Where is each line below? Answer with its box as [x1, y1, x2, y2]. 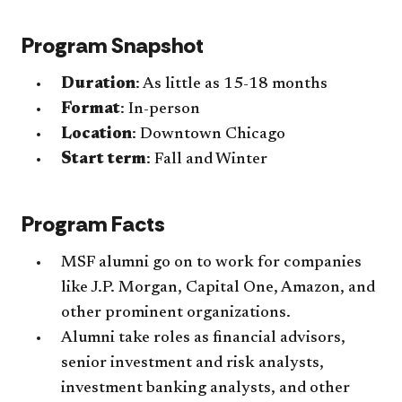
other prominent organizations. [61, 304, 291, 321]
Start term [61, 151, 146, 168]
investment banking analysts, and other [61, 380, 350, 397]
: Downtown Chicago [132, 126, 285, 143]
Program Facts [22, 209, 165, 238]
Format [61, 100, 120, 118]
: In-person [120, 100, 200, 118]
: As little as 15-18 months [135, 75, 328, 92]
